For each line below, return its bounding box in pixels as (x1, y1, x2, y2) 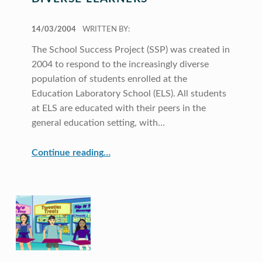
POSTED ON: (31, 19, 45, 27)
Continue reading (31, 147, 104, 157)
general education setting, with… (31, 118, 165, 127)
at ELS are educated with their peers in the (31, 104, 206, 113)
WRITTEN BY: (82, 26, 130, 34)
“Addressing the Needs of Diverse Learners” (102, 143, 143, 153)
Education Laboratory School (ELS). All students (31, 89, 226, 98)
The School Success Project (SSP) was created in (31, 45, 230, 54)
